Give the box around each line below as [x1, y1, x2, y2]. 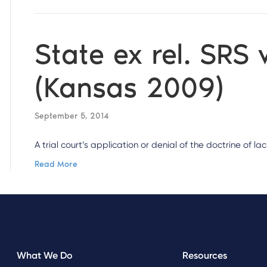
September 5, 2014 [35, 111, 110, 121]
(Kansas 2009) [35, 70, 225, 104]
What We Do [17, 250, 73, 261]
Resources [182, 250, 227, 261]
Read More [35, 159, 78, 169]
